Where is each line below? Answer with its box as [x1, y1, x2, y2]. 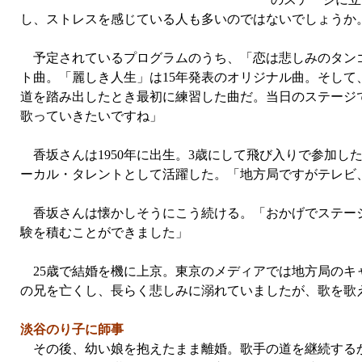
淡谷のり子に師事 [20, 322, 124, 336]
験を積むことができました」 [20, 225, 188, 239]
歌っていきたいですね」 [20, 109, 162, 123]
